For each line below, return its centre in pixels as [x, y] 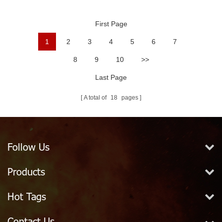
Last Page [111, 78]
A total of [96, 98]
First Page [111, 24]
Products [26, 172]
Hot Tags [27, 196]
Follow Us [28, 147]
